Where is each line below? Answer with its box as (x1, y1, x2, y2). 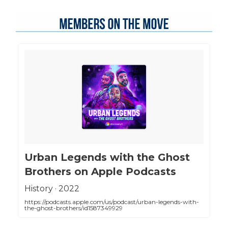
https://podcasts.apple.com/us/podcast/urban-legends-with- (24, 197, 199, 206)
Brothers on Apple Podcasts (24, 165, 176, 178)
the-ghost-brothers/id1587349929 (24, 204, 123, 212)
